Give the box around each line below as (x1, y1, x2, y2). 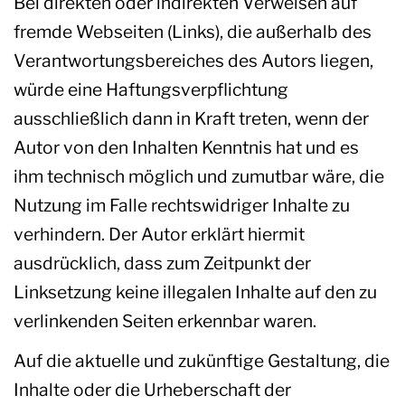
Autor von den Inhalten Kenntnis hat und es (14, 137, 359, 159)
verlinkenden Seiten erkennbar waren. (14, 310, 316, 333)
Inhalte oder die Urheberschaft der (14, 379, 291, 401)
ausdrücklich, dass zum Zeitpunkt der (14, 252, 311, 275)
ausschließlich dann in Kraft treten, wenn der (14, 108, 369, 130)
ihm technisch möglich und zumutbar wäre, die (14, 165, 384, 188)
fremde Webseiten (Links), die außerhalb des (14, 21, 372, 43)
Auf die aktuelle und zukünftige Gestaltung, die (14, 350, 390, 372)
